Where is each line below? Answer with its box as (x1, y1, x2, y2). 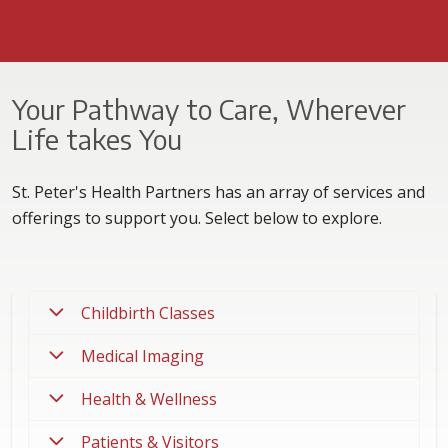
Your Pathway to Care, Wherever (12, 92, 406, 126)
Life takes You (12, 122, 182, 156)
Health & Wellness (81, 388, 217, 410)
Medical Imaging (81, 345, 204, 367)
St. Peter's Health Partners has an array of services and (12, 181, 425, 203)
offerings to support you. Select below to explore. (12, 207, 382, 229)
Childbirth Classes (81, 302, 215, 324)
